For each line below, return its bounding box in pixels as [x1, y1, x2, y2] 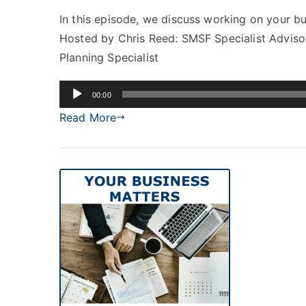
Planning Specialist [59, 50, 159, 64]
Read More [59, 110, 117, 124]
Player [59, 101, 92, 115]
